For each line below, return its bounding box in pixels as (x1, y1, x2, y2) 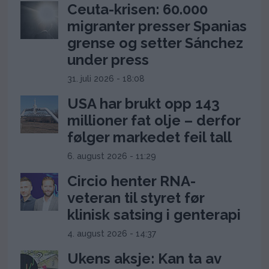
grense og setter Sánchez (67, 34, 244, 52)
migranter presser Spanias (67, 17, 247, 35)
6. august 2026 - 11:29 (67, 151, 157, 161)
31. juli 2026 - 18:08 (67, 73, 145, 83)
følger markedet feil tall (67, 128, 232, 146)
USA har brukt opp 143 (67, 94, 220, 112)
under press (67, 50, 150, 68)
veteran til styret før (67, 189, 205, 207)
